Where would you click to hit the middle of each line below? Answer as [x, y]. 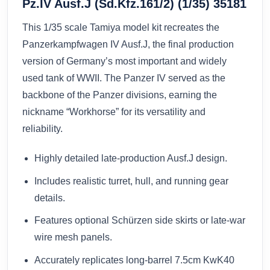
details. [50, 198]
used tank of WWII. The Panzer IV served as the [124, 78]
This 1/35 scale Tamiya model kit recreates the [121, 28]
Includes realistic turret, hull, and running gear [131, 181]
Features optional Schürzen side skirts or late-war [140, 221]
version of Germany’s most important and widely [124, 61]
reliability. [42, 129]
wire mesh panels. [73, 237]
